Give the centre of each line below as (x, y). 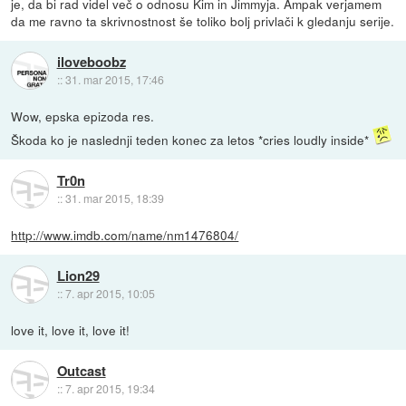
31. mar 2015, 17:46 (114, 79)
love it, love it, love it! (71, 329)
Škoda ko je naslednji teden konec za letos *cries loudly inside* (192, 139)
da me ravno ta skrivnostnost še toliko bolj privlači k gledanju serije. (203, 20)
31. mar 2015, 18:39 (114, 198)
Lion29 (78, 276)
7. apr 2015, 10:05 (110, 294)
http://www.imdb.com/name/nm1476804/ (125, 234)
